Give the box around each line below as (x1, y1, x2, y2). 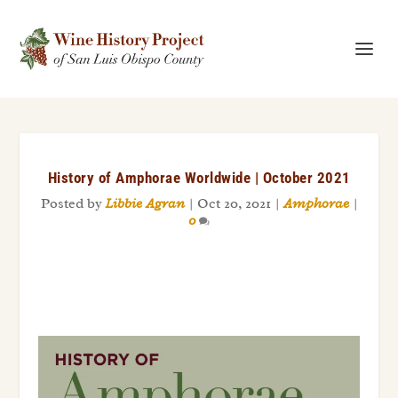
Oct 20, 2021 (196, 195, 271, 212)
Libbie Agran (105, 195, 185, 212)
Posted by (40, 195, 106, 212)
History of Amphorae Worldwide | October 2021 (47, 169, 351, 187)
